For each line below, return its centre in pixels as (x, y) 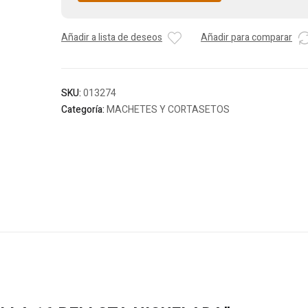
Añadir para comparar (246, 38)
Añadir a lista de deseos (112, 38)
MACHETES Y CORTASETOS (168, 110)
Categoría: (84, 110)
